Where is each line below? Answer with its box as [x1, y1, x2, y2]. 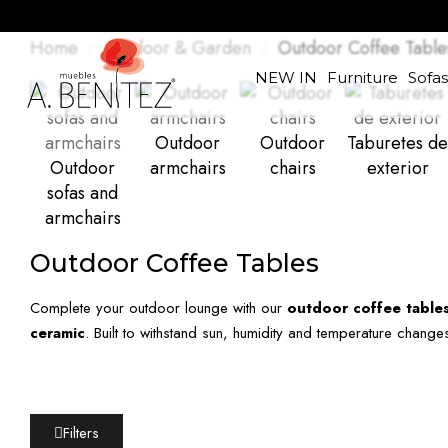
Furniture [326, 68, 398, 87]
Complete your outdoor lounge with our [30, 297, 287, 319]
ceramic [30, 322, 85, 344]
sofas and [47, 180, 118, 206]
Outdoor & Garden [105, 35, 251, 61]
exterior [366, 155, 429, 181]
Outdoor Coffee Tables [30, 248, 319, 278]
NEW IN [254, 68, 317, 87]
